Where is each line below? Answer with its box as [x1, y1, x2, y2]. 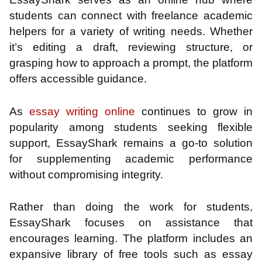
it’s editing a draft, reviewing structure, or [9, 41, 253, 54]
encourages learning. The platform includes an [9, 232, 253, 245]
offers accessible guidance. [9, 73, 147, 85]
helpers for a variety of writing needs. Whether [9, 25, 253, 38]
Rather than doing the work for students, [9, 201, 253, 213]
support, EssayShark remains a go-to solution [9, 136, 253, 149]
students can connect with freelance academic [9, 9, 253, 22]
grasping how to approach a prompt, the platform [9, 57, 253, 70]
